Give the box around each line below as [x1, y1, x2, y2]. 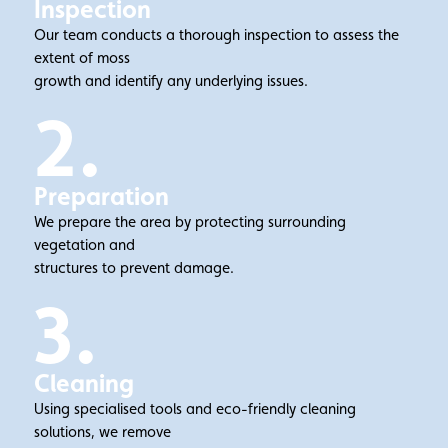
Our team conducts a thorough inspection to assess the [33, 26, 399, 44]
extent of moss [33, 49, 130, 67]
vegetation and [33, 236, 135, 254]
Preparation [33, 181, 169, 212]
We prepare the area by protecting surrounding [33, 213, 346, 231]
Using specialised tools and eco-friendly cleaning [33, 400, 356, 418]
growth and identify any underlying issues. [33, 72, 308, 90]
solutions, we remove [33, 423, 171, 441]
